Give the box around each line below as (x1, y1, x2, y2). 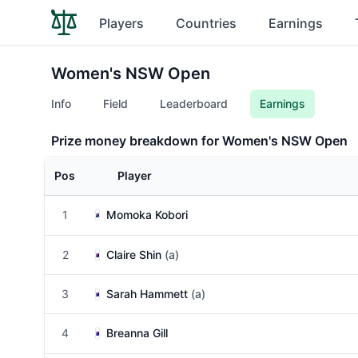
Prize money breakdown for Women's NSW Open (51, 133, 348, 149)
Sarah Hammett (106, 287, 188, 300)
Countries (176, 15, 237, 31)
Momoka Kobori (106, 208, 188, 221)
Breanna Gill (106, 326, 168, 340)
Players (99, 15, 144, 31)
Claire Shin (106, 248, 161, 261)
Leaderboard (160, 97, 228, 110)
